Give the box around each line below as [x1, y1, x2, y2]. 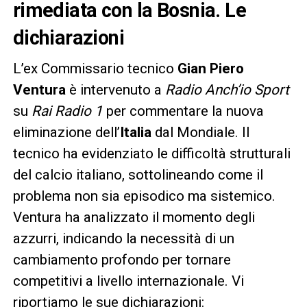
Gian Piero [177, 60, 244, 77]
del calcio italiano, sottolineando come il [12, 166, 263, 183]
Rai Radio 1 [31, 102, 103, 119]
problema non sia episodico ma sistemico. [12, 187, 275, 204]
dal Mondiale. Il [151, 123, 249, 140]
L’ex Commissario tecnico [12, 60, 177, 77]
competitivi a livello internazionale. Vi [12, 272, 244, 289]
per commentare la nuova [102, 102, 264, 119]
